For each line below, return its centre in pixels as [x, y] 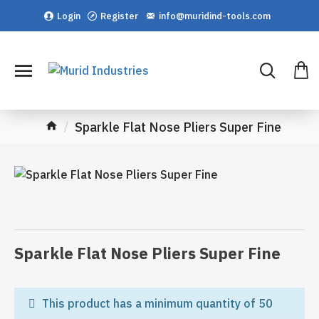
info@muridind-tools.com [214, 16]
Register [119, 16]
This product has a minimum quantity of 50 [156, 304]
